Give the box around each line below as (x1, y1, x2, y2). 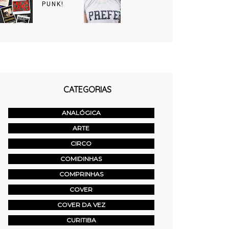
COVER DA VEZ (57, 201, 105, 209)
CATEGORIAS (63, 84, 112, 95)
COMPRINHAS (59, 170, 103, 178)
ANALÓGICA (61, 109, 101, 117)
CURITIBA (66, 216, 96, 224)
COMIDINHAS (60, 155, 102, 163)
